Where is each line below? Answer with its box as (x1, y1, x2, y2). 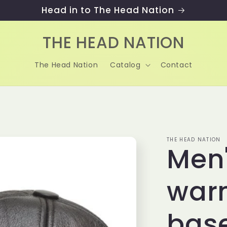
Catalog (110, 60, 141, 70)
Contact (160, 60, 193, 70)
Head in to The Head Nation (41, 4, 174, 16)
